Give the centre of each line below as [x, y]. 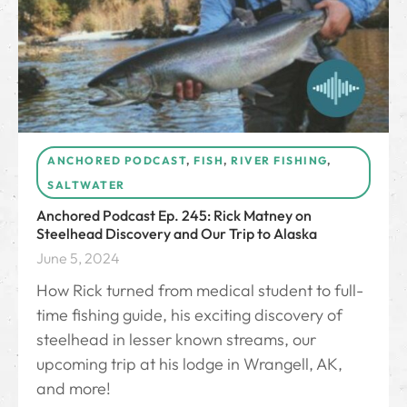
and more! [74, 389]
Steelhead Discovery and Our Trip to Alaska [177, 234]
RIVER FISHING [279, 161]
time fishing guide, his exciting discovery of [189, 315]
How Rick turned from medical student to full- [200, 291]
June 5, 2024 [78, 258]
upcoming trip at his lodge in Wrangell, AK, [189, 364]
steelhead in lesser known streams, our [176, 340]
